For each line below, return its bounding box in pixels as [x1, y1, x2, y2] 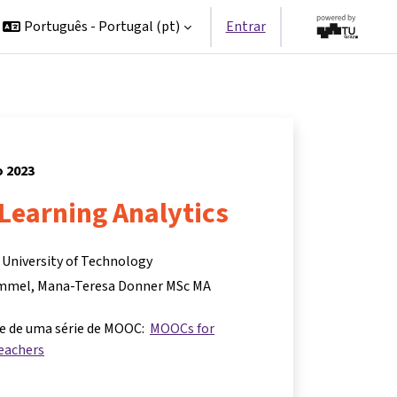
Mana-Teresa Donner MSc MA [37, 276, 211, 295]
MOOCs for [150, 319, 214, 338]
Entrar [225, 17, 266, 35]
